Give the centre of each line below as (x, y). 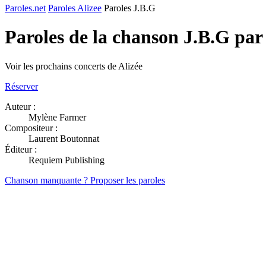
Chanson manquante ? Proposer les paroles (85, 180)
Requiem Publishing (66, 160)
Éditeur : (21, 149)
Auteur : (20, 106)
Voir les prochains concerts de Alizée (74, 66)
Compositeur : (31, 128)
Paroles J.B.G (130, 8)
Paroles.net (25, 8)
